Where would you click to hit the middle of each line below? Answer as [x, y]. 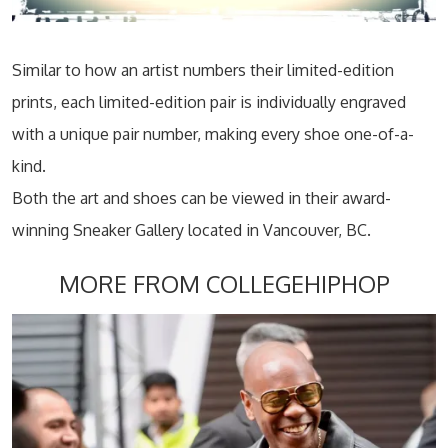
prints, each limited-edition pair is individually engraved [209, 102]
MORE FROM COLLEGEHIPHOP [224, 284]
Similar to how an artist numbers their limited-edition [203, 70]
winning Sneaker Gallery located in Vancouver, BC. [191, 230]
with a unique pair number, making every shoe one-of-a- [213, 134]
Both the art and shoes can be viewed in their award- [201, 198]
